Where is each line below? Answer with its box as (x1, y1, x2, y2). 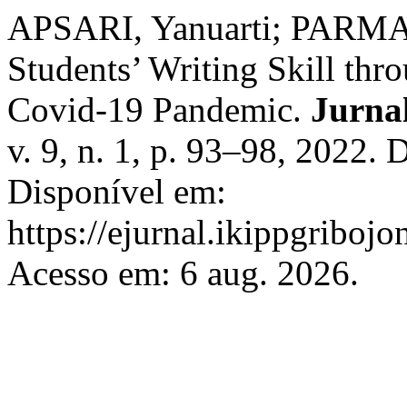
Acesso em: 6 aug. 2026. (7, 253, 359, 293)
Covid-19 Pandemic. (7, 90, 311, 129)
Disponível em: (7, 172, 226, 211)
